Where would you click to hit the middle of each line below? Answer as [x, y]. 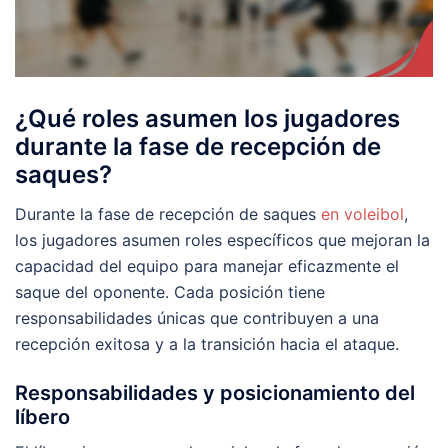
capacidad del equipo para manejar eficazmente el [207, 266]
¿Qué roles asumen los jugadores [207, 119]
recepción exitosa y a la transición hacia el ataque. [207, 344]
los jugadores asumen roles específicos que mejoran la [222, 240]
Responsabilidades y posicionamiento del [215, 393]
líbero [42, 417]
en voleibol [362, 214]
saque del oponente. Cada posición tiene [170, 292]
